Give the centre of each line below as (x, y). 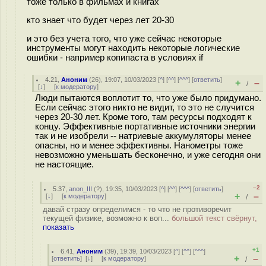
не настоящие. (64, 164)
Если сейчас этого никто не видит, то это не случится (145, 107)
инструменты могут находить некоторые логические (133, 48)
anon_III (81, 189)
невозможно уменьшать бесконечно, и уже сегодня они (148, 155)
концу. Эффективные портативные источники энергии (145, 126)
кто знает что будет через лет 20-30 (100, 20)
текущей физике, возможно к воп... (107, 218)
